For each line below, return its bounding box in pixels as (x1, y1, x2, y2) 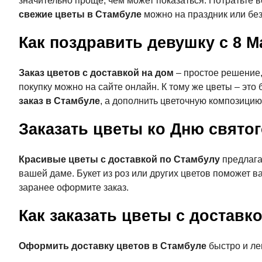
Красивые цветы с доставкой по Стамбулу (19, 154, 220, 164)
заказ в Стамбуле (19, 96, 100, 106)
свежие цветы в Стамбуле (19, 9, 142, 19)
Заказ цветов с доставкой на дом (19, 68, 174, 78)
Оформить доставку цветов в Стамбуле (19, 241, 206, 251)
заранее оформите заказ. (19, 182, 129, 192)
